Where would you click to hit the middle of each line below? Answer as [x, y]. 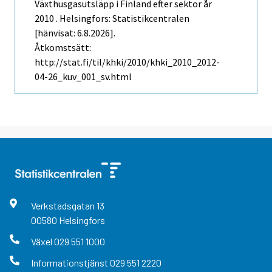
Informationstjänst [70, 263]
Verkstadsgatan [63, 206]
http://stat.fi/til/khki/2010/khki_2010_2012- [127, 62]
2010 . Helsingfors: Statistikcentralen [112, 19]
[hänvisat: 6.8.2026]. [75, 33]
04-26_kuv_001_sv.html [83, 77]
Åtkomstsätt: [63, 48]
